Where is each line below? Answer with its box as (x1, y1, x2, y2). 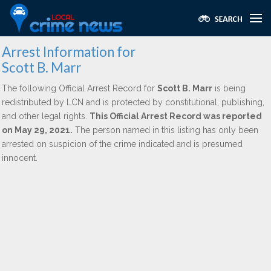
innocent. (2, 153, 38, 163)
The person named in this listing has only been (73, 125, 258, 135)
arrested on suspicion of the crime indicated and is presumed (2, 139, 243, 149)
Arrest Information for (2, 44, 135, 60)
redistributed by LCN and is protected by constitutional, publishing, (2, 97, 264, 107)
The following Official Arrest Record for (2, 83, 157, 93)
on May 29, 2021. (2, 125, 73, 135)
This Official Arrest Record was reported (90, 111, 262, 121)
